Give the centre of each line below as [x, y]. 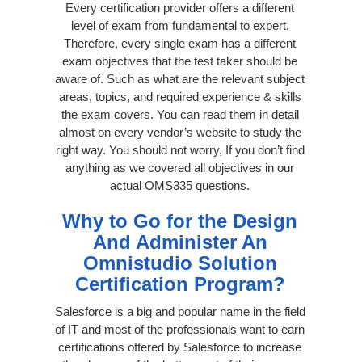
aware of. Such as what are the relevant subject [180, 78]
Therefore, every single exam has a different [180, 43]
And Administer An [180, 242]
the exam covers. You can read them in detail [180, 114]
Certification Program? [180, 284]
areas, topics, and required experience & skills [180, 96]
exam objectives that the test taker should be [180, 61]
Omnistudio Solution [180, 263]
